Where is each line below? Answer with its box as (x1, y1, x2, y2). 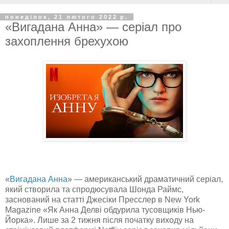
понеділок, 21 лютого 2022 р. (5, 14, 128, 20)
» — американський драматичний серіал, (67, 174, 223, 184)
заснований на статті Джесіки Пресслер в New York (5, 195, 200, 204)
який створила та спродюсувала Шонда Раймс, (5, 185, 184, 194)
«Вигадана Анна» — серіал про (5, 20, 181, 34)
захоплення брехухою (5, 34, 128, 48)
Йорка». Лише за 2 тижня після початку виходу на (5, 215, 194, 224)
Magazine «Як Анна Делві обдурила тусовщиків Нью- (5, 205, 205, 214)
